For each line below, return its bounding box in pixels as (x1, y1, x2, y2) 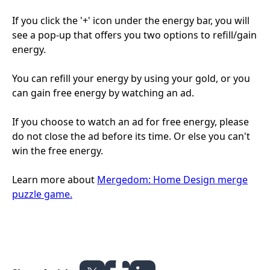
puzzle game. (12, 187, 72, 201)
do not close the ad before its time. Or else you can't (12, 129, 250, 143)
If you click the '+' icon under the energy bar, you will (12, 13, 250, 27)
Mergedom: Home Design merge (97, 172, 248, 186)
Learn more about (12, 172, 97, 186)
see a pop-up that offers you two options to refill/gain (12, 28, 257, 42)
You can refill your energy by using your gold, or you (12, 71, 250, 85)
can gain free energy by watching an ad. (12, 86, 194, 99)
